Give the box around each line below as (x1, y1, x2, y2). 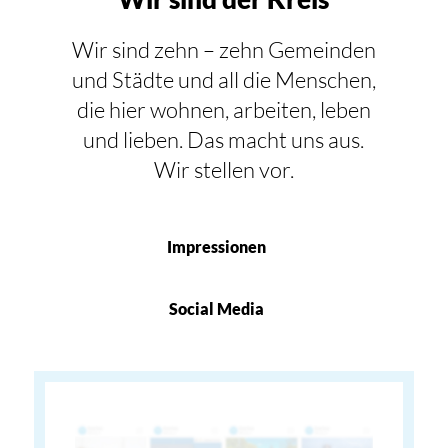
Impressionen (166, 237, 266, 257)
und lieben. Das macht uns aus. (83, 125, 365, 153)
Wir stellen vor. (153, 155, 294, 183)
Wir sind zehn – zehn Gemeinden (71, 35, 376, 63)
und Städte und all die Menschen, (71, 65, 376, 93)
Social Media (168, 299, 264, 319)
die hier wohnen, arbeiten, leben (76, 95, 371, 123)
